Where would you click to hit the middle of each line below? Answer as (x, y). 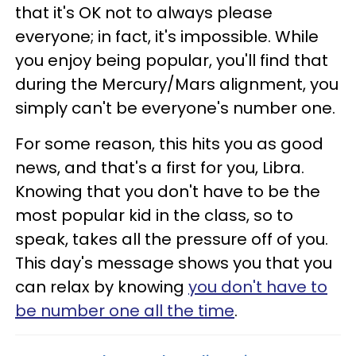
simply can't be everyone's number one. (175, 108)
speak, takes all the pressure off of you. (172, 239)
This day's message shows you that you (174, 263)
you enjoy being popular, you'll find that (172, 60)
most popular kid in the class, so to (154, 215)
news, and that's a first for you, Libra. (160, 168)
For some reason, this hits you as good (169, 144)
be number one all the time (125, 311)
